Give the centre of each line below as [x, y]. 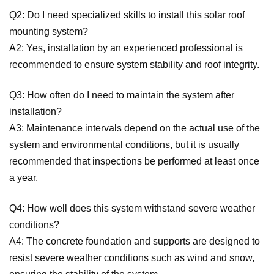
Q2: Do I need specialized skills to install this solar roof [127, 15]
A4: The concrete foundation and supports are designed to [135, 242]
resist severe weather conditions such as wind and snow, [132, 258]
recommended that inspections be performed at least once [134, 161]
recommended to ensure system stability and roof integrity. [134, 65]
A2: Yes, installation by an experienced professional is [126, 48]
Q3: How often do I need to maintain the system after [122, 95]
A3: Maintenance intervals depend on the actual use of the [135, 128]
